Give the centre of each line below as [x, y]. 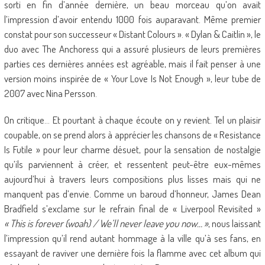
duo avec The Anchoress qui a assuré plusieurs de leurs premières [132, 49]
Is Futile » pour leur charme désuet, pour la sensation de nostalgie [132, 149]
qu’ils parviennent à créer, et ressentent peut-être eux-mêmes [132, 164]
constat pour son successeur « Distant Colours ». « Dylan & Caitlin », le [132, 34]
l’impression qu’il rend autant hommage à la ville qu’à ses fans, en [132, 238]
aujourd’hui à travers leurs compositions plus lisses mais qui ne [132, 179]
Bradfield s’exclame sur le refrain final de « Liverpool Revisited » [132, 209]
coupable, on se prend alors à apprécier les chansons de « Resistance [132, 135]
